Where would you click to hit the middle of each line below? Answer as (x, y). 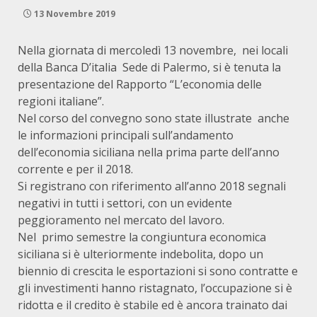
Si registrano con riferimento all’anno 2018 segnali (152, 186)
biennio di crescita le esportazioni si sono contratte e (158, 271)
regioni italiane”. (61, 101)
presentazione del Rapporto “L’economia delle (140, 84)
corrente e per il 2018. (75, 169)
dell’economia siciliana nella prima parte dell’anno (149, 152)
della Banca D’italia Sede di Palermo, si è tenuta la (149, 67)
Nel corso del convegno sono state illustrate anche (154, 118)
